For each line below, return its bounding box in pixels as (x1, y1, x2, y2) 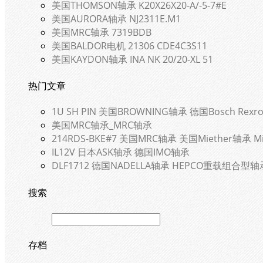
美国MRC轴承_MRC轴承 (52, 119, 152, 132)
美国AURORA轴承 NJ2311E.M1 (52, 12, 181, 25)
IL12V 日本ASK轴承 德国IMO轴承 (52, 146, 190, 159)
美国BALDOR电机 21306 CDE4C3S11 (52, 39, 207, 52)
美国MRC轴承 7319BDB (52, 25, 151, 39)
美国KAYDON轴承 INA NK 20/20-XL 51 (52, 52, 213, 66)
